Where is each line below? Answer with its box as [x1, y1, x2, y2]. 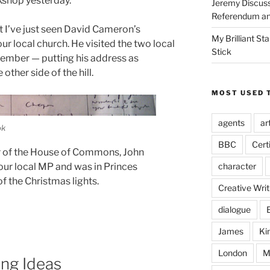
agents [218, 117, 245, 128]
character [218, 160, 256, 171]
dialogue [218, 204, 251, 215]
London [218, 247, 247, 258]
